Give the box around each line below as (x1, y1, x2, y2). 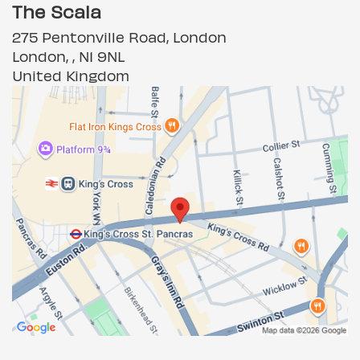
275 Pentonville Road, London (12, 28, 227, 45)
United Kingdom (12, 67, 129, 84)
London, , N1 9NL (12, 47, 125, 64)
